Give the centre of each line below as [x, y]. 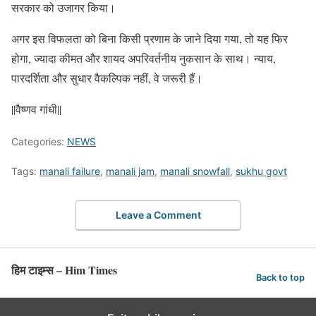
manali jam [130, 171]
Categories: [39, 141]
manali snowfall [195, 171]
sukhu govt [261, 171]
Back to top [280, 277]
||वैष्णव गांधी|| [36, 109]
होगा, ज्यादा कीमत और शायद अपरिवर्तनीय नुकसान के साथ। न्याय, [144, 58]
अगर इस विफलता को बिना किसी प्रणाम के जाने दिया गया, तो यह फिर [150, 38]
